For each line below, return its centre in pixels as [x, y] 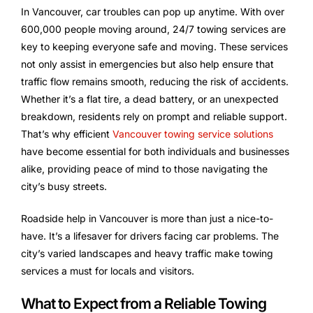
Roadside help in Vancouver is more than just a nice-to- [147, 218]
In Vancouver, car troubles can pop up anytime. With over [153, 11]
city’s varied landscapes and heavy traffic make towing [147, 253]
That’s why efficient [67, 133]
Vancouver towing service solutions [193, 133]
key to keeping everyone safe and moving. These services [154, 46]
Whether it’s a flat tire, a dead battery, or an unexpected [150, 99]
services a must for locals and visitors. [108, 270]
